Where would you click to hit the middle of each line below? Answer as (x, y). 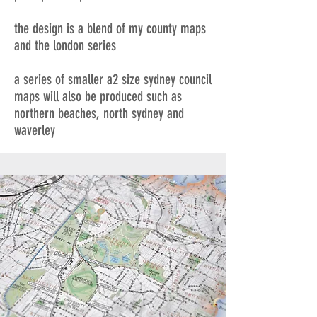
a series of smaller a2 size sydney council (113, 80)
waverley (35, 131)
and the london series (65, 46)
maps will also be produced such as (98, 97)
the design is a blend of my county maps (110, 29)
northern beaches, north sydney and (99, 114)
